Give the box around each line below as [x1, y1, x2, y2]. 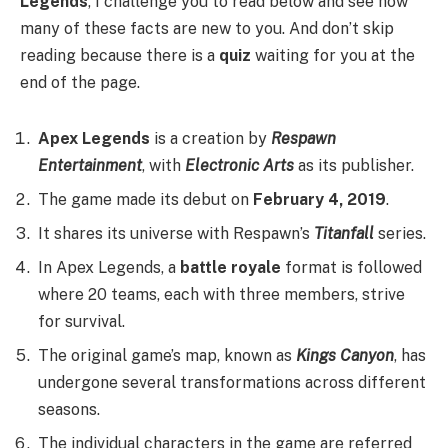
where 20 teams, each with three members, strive [38, 285, 405, 305]
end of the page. [20, 73, 140, 93]
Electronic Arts [185, 156, 294, 176]
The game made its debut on [38, 190, 253, 210]
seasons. [38, 400, 100, 420]
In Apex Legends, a [38, 258, 180, 278]
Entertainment [38, 156, 142, 176]
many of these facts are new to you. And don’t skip [20, 19, 394, 39]
